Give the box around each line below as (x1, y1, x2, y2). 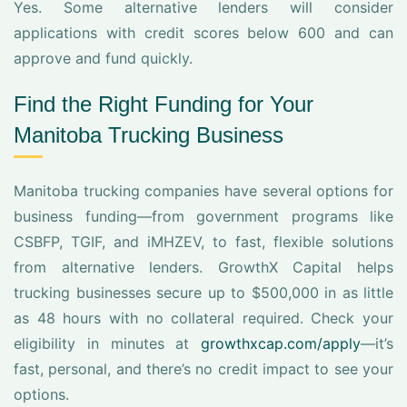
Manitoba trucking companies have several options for (14, 182, 393, 200)
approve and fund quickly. (14, 49, 193, 67)
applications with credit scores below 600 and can (14, 24, 393, 42)
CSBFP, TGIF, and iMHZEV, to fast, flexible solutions (14, 233, 393, 251)
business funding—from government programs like (14, 207, 393, 225)
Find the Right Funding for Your (14, 92, 313, 116)
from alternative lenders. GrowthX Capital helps (14, 258, 393, 276)
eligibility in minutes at (14, 334, 201, 352)
